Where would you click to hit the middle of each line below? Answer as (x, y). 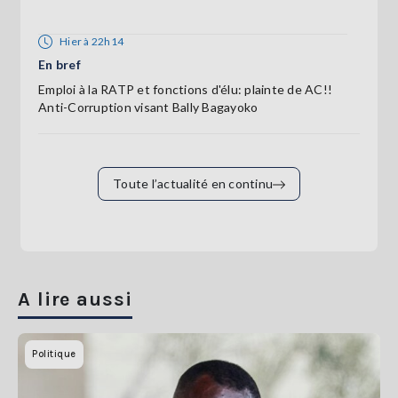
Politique (54, 354)
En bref (60, 64)
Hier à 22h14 (92, 41)
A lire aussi (75, 299)
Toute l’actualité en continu (193, 183)
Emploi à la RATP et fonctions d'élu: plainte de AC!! (185, 89)
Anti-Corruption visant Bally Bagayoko (148, 107)
